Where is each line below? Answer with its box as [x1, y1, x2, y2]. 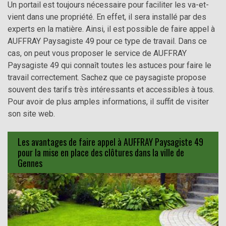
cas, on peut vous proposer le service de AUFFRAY [8, 48, 187, 59]
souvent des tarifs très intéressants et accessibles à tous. [8, 85, 214, 95]
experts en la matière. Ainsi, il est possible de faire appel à [8, 24, 215, 34]
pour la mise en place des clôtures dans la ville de [18, 145, 184, 159]
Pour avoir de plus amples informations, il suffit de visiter [8, 97, 209, 107]
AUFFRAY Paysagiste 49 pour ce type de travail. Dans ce [8, 36, 207, 46]
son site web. [8, 109, 55, 119]
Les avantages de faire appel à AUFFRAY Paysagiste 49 [18, 135, 203, 148]
